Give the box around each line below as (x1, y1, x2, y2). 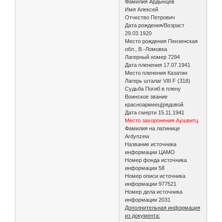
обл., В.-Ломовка (125, 46, 169, 52)
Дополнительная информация (125, 204, 201, 211)
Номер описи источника (125, 172, 186, 179)
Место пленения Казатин (125, 69, 189, 76)
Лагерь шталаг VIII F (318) (125, 77, 192, 84)
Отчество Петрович (125, 14, 177, 20)
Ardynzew (125, 133, 151, 139)
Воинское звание (125, 93, 168, 100)
